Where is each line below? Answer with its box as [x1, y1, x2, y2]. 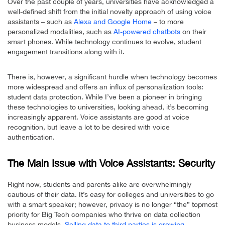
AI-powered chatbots [114, 28, 180, 36]
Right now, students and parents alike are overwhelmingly [8, 180, 191, 189]
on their [180, 28, 206, 36]
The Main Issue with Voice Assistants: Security [8, 157, 215, 169]
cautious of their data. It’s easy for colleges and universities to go [8, 190, 214, 199]
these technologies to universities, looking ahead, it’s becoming [8, 103, 208, 111]
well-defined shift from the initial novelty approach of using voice [8, 8, 211, 16]
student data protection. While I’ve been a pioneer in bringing [8, 93, 202, 101]
